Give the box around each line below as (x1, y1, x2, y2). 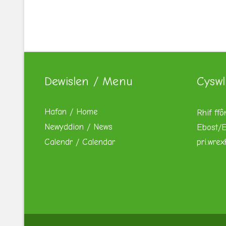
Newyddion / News (44, 122, 112, 132)
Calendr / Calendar (44, 137, 115, 147)
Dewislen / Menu (44, 74, 133, 88)
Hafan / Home (44, 107, 98, 117)
